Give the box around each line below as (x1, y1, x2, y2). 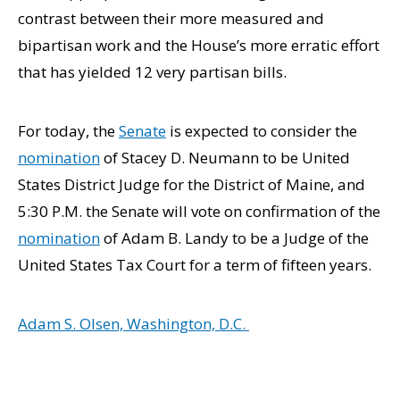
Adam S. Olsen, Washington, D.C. (18, 313, 249, 334)
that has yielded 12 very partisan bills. (18, 62, 287, 82)
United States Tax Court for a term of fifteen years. (18, 254, 371, 275)
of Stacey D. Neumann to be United (100, 147, 350, 168)
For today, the (18, 121, 119, 141)
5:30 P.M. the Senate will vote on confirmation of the (18, 201, 380, 221)
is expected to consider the (166, 121, 357, 141)
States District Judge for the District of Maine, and (18, 174, 365, 195)
